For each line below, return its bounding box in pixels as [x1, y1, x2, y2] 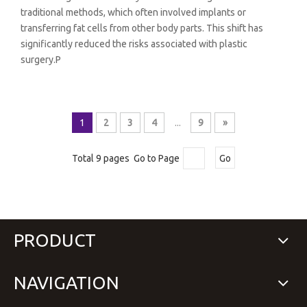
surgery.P [21, 54, 61, 65]
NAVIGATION [14, 273, 119, 293]
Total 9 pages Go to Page [72, 153, 180, 164]
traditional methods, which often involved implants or [21, 7, 246, 18]
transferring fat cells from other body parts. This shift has [21, 23, 263, 34]
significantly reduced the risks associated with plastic [21, 38, 247, 49]
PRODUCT [14, 230, 96, 250]
